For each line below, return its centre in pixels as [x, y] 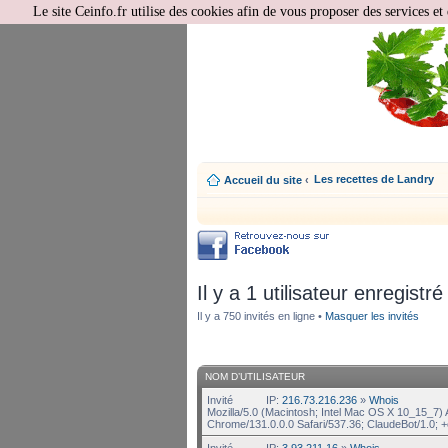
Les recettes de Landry [374, 179]
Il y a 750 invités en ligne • [261, 316]
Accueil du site [264, 180]
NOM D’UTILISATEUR [255, 376]
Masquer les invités [372, 316]
